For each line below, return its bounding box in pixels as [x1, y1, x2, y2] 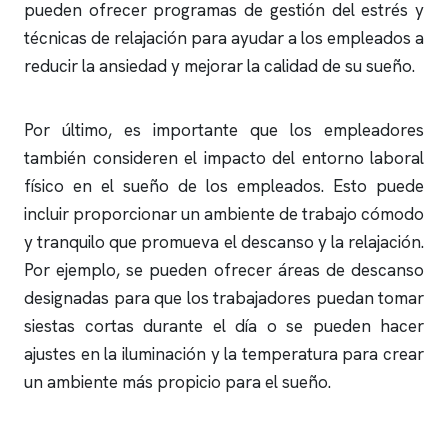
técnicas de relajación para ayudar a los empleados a [24, 27, 424, 49]
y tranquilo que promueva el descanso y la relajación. [24, 231, 424, 253]
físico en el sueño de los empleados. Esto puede [24, 175, 424, 197]
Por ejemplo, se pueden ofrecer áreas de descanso [24, 259, 424, 281]
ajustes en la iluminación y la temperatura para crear [24, 343, 424, 365]
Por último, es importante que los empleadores [24, 119, 424, 141]
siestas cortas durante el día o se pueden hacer [24, 315, 424, 337]
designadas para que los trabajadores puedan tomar [24, 287, 424, 309]
